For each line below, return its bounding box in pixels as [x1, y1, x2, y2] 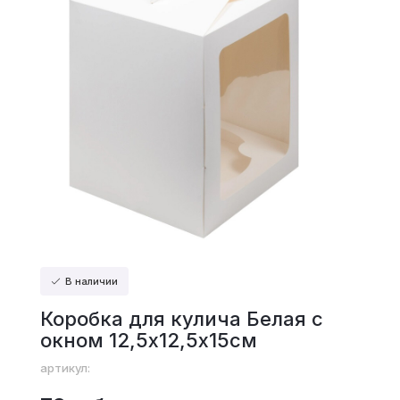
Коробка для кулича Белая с [39, 307, 323, 330]
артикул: [39, 361, 90, 375]
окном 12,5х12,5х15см [39, 329, 257, 352]
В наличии [62, 275, 118, 287]
